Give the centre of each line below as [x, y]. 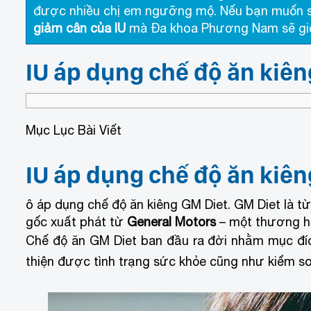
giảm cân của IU [79, 28]
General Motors [171, 221]
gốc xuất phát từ [76, 221]
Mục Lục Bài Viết [74, 131]
